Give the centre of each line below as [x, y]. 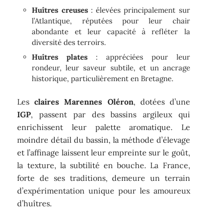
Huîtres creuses [60, 10]
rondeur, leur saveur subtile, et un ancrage [111, 68]
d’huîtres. [35, 203]
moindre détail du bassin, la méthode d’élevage [104, 140]
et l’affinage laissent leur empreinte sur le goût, [104, 152]
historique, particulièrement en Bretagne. [103, 79]
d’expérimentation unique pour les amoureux [104, 190]
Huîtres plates [60, 57]
